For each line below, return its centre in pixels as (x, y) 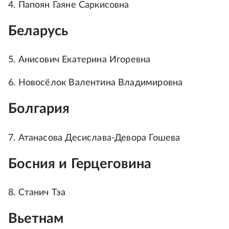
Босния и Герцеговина (80, 164)
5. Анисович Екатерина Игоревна (79, 60)
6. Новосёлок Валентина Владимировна (96, 83)
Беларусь (38, 31)
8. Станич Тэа (37, 193)
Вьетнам (36, 219)
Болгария (39, 109)
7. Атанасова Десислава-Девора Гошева (94, 138)
